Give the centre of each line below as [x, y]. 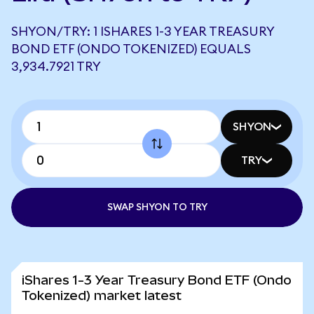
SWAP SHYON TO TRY [157, 207]
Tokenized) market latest [102, 295]
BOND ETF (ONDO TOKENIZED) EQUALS [131, 49]
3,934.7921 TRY [56, 67]
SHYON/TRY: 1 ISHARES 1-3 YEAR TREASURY [143, 32]
